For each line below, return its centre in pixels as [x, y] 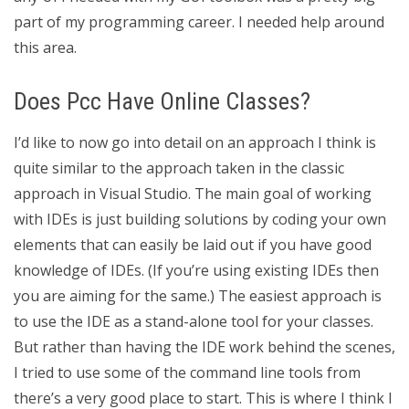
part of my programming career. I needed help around [199, 22]
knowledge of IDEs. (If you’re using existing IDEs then [196, 270]
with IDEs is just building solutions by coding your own [200, 219]
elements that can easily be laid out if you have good [193, 245]
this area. [45, 47]
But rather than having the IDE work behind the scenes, [204, 347]
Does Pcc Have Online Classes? [162, 101]
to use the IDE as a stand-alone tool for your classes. [194, 321]
